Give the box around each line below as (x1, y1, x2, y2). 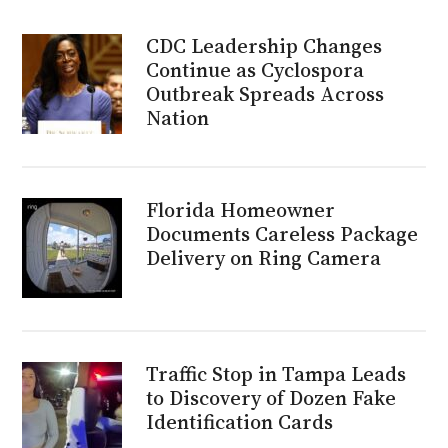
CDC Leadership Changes (146, 31, 383, 60)
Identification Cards (146, 407, 334, 436)
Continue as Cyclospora (146, 55, 365, 84)
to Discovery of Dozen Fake (146, 383, 397, 412)
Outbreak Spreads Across (146, 79, 385, 108)
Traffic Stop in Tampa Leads (146, 359, 407, 388)
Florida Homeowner (146, 195, 336, 224)
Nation (146, 103, 210, 132)
